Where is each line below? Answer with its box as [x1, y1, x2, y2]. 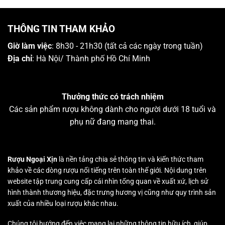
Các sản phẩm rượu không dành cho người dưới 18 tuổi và [9, 104, 216, 115]
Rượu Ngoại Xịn [8, 155, 57, 163]
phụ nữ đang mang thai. [69, 117, 156, 127]
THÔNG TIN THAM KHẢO [8, 23, 115, 35]
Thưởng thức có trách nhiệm [61, 92, 164, 102]
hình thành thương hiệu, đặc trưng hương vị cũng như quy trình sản [8, 188, 216, 196]
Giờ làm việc [8, 41, 52, 51]
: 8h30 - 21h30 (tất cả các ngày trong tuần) [52, 41, 203, 51]
